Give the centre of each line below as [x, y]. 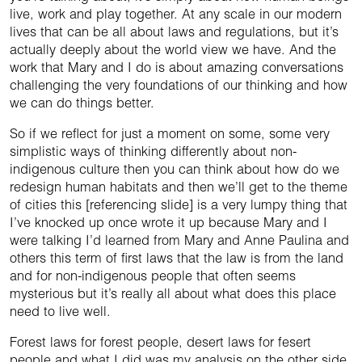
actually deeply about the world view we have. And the [173, 50]
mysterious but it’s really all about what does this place [173, 294]
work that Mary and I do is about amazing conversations [177, 67]
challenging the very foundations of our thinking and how [179, 85]
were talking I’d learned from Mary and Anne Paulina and [179, 240]
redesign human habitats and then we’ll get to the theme [179, 187]
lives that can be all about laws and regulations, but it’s [174, 32]
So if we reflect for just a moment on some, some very [170, 134]
